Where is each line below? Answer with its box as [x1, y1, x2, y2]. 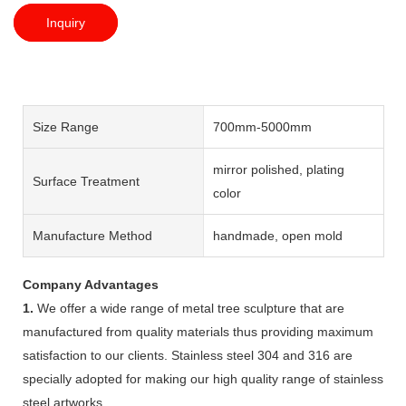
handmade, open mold [212, 227, 343, 243]
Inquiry [46, 14, 85, 30]
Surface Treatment [33, 173, 140, 188]
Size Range [33, 119, 99, 134]
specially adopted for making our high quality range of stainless [23, 371, 383, 386]
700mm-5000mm [212, 119, 312, 134]
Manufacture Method [33, 227, 152, 243]
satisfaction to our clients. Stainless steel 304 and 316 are [23, 347, 353, 362]
